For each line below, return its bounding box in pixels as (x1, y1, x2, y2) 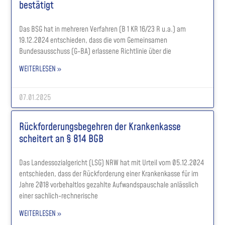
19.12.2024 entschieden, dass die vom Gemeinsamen (19, 35, 168, 46)
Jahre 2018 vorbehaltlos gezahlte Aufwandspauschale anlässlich (19, 179, 199, 190)
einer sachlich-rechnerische (19, 190, 98, 201)
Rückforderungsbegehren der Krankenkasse (19, 120, 181, 134)
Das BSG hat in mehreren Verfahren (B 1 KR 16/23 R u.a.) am (19, 24, 186, 35)
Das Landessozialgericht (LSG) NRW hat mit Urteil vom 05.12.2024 (19, 157, 204, 168)
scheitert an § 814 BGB (19, 132, 104, 146)
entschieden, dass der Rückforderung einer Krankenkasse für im (19, 168, 199, 179)
